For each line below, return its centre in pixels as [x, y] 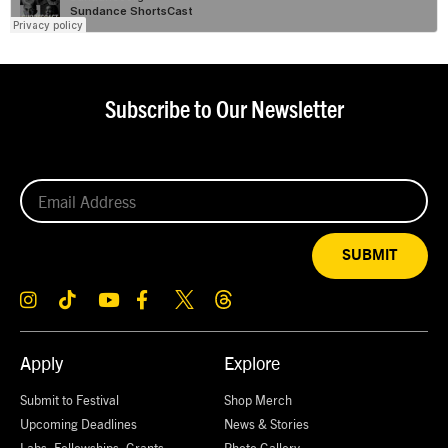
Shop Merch [258, 400]
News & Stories [266, 424]
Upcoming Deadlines [78, 424]
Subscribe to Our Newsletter [224, 111]
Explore [252, 363]
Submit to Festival [69, 400]
